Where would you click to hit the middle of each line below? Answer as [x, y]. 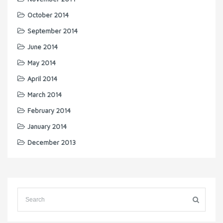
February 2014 [49, 111]
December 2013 [52, 143]
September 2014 [53, 31]
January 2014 [47, 127]
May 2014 [42, 63]
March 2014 [45, 95]
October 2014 [48, 15]
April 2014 [42, 79]
